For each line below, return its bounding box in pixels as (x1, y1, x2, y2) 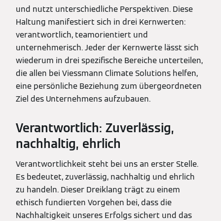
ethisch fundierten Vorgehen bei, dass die (16, 197, 172, 208)
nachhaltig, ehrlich (16, 136, 121, 151)
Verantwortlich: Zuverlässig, (16, 120, 174, 136)
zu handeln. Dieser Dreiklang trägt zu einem (16, 184, 180, 195)
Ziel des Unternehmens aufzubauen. (16, 93, 150, 104)
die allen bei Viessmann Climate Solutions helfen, (16, 68, 198, 78)
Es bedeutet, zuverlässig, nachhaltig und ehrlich (16, 171, 195, 182)
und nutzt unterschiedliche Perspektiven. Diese (16, 3, 193, 14)
